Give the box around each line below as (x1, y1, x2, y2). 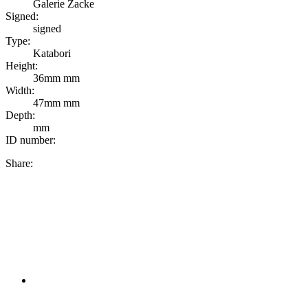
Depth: (5, 109, 35, 121)
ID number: (5, 133, 56, 146)
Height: (5, 59, 38, 71)
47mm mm (33, 96, 80, 109)
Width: (5, 84, 34, 96)
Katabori (33, 47, 71, 59)
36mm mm (33, 71, 80, 84)
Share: (5, 157, 33, 169)
